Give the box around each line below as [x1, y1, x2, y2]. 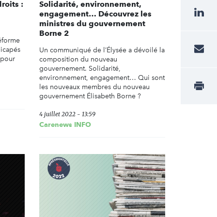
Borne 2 [39, 29, 69, 38]
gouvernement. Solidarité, [39, 64, 121, 73]
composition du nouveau [39, 55, 117, 64]
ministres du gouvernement [39, 19, 145, 29]
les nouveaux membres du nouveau [39, 83, 150, 92]
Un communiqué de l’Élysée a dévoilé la [39, 46, 165, 55]
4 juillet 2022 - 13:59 [39, 110, 95, 118]
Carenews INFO [39, 121, 91, 129]
